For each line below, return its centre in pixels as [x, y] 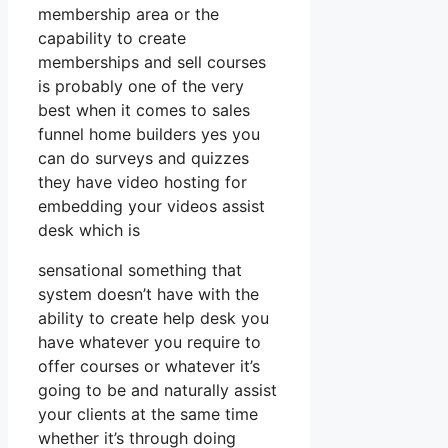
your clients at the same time [148, 413]
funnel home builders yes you [149, 133]
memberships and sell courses [152, 61]
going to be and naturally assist [157, 389]
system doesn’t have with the [148, 293]
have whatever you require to [149, 341]
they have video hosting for [142, 181]
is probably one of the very [141, 85]
